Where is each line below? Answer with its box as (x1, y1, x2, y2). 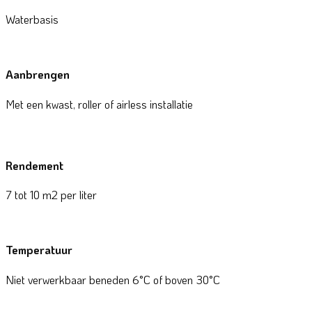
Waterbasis (6, 12, 58, 26)
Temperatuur (6, 242, 72, 258)
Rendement (6, 157, 63, 173)
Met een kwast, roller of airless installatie (6, 96, 193, 111)
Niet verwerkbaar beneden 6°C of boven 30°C (6, 272, 223, 287)
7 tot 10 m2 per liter (6, 187, 97, 203)
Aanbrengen (6, 67, 70, 82)
